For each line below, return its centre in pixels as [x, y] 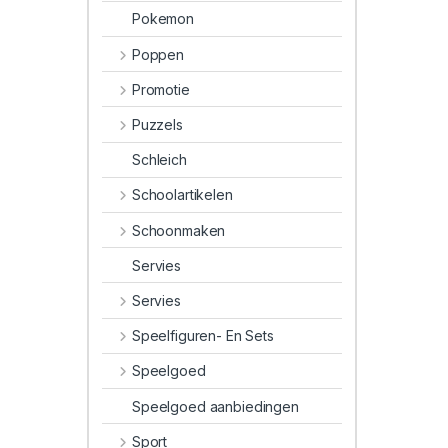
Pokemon [163, 19]
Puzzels [157, 124]
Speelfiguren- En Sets [202, 336]
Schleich [159, 160]
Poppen [157, 54]
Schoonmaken [178, 230]
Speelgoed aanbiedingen [215, 406]
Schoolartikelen [182, 195]
